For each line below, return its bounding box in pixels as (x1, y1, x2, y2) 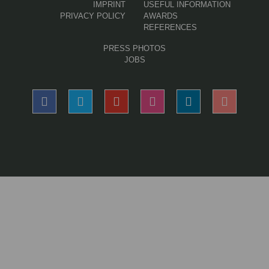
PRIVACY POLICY (60, 11, 125, 20)
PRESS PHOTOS (103, 43, 166, 53)
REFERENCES (144, 22, 197, 32)
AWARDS (144, 11, 178, 20)
